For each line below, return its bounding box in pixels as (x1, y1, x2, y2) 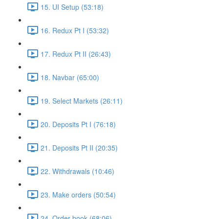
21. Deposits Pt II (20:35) (41, 142, 118, 153)
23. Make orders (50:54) (41, 189, 116, 199)
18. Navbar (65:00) (41, 72, 99, 82)
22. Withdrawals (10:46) (41, 166, 114, 176)
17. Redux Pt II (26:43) (41, 48, 111, 59)
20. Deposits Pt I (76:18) (41, 119, 116, 129)
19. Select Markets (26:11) (41, 95, 123, 106)
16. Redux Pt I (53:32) (41, 25, 109, 35)
